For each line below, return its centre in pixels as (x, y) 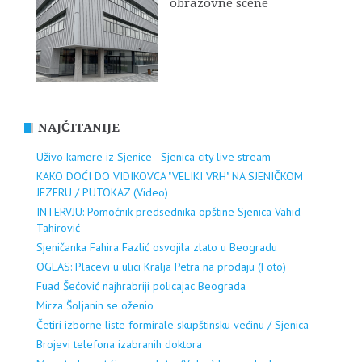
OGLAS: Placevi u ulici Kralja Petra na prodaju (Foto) (161, 267)
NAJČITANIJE (79, 128)
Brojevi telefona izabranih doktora (119, 345)
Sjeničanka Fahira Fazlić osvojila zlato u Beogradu (157, 248)
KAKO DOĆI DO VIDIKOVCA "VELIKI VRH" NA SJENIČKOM (170, 177)
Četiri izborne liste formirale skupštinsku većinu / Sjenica (173, 325)
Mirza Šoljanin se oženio (95, 306)
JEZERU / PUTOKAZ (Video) (102, 193)
